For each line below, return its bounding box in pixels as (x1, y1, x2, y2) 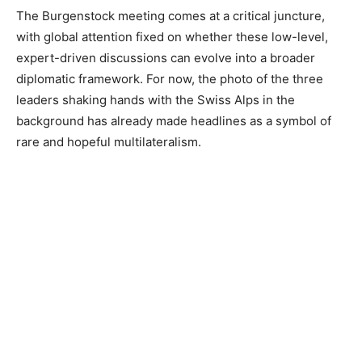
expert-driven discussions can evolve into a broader (16, 50, 315, 66)
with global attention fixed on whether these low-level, (16, 29, 328, 45)
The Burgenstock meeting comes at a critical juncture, (16, 8, 325, 24)
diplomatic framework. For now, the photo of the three (16, 71, 323, 87)
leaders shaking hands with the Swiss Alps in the (16, 92, 295, 108)
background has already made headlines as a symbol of (16, 113, 331, 129)
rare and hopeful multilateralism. (16, 134, 201, 150)
